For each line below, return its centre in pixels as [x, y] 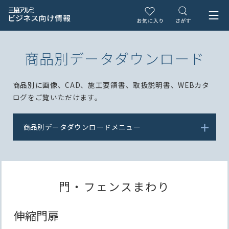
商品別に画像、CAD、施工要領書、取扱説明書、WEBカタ [111, 85]
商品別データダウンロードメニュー [82, 127]
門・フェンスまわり [114, 186]
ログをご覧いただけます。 [57, 97]
